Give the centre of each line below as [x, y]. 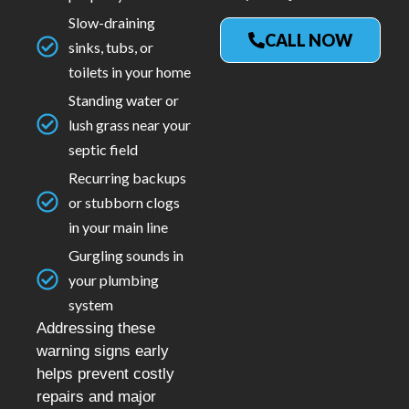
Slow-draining [112, 22]
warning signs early [103, 351]
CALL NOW [308, 41]
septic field [103, 149]
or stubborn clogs [124, 202]
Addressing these [96, 328]
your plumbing [114, 279]
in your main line [118, 226]
